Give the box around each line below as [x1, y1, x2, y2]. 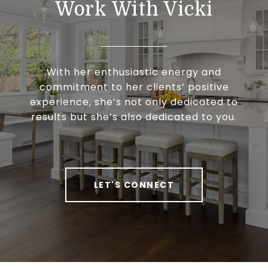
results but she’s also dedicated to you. [31, 109, 237, 124]
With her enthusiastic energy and [47, 65, 221, 79]
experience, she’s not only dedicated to [30, 95, 238, 109]
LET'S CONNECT [93, 178, 175, 191]
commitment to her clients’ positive [39, 80, 229, 94]
